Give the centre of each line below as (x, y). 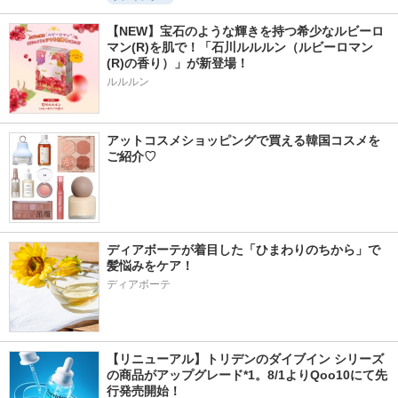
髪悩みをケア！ (150, 266)
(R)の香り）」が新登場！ (178, 63)
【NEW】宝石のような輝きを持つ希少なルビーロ (245, 31)
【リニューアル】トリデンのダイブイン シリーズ (245, 359)
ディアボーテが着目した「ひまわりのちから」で (243, 250)
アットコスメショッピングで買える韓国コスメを (243, 140)
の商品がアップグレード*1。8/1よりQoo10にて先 (247, 375)
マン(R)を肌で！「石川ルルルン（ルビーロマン (240, 47)
